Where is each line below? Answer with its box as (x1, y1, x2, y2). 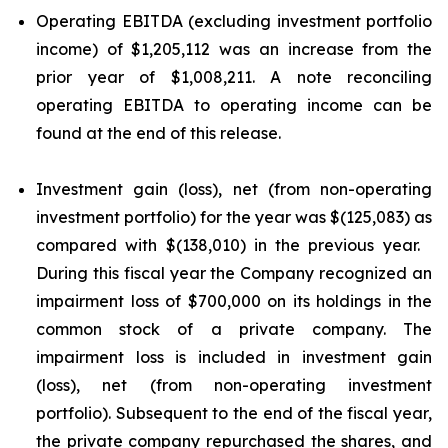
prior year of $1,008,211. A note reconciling (36, 67, 432, 87)
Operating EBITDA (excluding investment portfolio (36, 11, 432, 31)
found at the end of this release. (36, 123, 281, 143)
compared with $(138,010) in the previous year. (36, 235, 432, 255)
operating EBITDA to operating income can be (36, 95, 432, 115)
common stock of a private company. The (36, 319, 432, 339)
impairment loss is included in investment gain (36, 347, 432, 367)
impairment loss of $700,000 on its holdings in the (36, 291, 432, 311)
